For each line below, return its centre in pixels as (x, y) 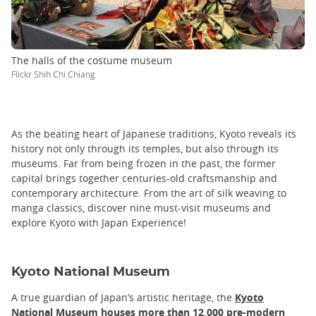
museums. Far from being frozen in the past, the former (144, 163)
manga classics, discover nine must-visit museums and (141, 207)
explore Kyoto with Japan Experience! (99, 222)
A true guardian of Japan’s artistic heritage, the (123, 297)
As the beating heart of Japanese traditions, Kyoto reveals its (154, 133)
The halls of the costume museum (92, 60)
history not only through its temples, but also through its (145, 148)
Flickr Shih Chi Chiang (53, 74)
